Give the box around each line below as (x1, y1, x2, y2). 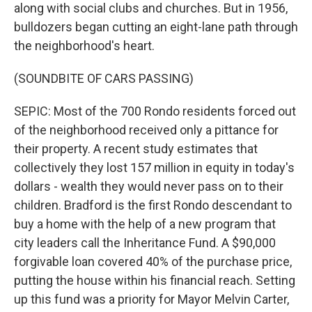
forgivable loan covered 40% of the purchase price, (14, 254, 292, 269)
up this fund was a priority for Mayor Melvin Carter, (14, 292, 289, 306)
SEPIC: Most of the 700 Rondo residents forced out (14, 104, 296, 118)
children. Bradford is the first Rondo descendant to (14, 198, 292, 212)
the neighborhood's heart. (14, 38, 155, 53)
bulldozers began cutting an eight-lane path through (14, 19, 298, 34)
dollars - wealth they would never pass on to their (14, 179, 283, 194)
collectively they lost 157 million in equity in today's (14, 160, 295, 175)
